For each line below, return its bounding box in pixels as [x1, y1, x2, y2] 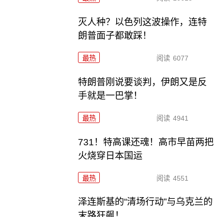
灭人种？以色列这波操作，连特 [78, 16, 207, 27]
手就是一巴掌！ [78, 90, 143, 101]
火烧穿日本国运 [78, 150, 143, 161]
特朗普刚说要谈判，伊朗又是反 [78, 77, 207, 87]
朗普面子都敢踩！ [78, 30, 152, 41]
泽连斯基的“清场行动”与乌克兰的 [78, 197, 213, 207]
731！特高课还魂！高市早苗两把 [78, 137, 214, 147]
